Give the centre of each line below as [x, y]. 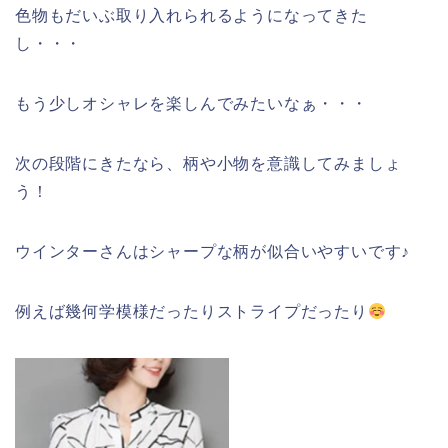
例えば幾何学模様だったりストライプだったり [191, 311]
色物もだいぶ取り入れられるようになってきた [191, 15]
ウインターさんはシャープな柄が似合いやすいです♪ [213, 251]
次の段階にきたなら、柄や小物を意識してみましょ [208, 163]
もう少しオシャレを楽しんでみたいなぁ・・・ [191, 103]
